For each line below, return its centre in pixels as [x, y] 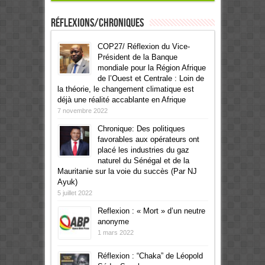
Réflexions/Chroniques [97, 23]
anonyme [113, 221]
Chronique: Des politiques [141, 128]
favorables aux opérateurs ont [148, 139]
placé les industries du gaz [143, 150]
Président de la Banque [137, 57]
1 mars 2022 [115, 232]
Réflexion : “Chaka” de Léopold [150, 256]
